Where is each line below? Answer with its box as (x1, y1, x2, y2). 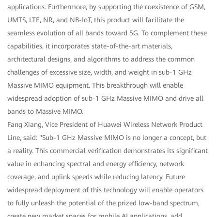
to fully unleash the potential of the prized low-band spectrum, (7, 199, 200, 207)
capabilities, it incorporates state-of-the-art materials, (7, 42, 172, 50)
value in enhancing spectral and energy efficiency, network (7, 160, 184, 168)
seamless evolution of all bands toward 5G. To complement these (7, 29, 207, 37)
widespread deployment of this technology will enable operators (7, 186, 203, 194)
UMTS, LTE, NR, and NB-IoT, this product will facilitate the (7, 16, 184, 24)
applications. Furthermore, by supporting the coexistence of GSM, (7, 3, 205, 11)
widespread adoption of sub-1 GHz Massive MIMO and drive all (7, 94, 203, 103)
